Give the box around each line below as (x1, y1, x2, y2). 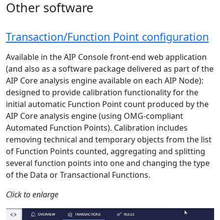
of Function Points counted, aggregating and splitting (6, 145, 205, 157)
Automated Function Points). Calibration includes (6, 122, 188, 133)
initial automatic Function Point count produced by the (6, 98, 209, 110)
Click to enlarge (6, 189, 58, 200)
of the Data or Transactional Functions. (6, 169, 150, 180)
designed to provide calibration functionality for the (6, 86, 198, 98)
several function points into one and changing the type (6, 157, 210, 168)
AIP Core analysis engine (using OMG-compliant (6, 110, 183, 121)
